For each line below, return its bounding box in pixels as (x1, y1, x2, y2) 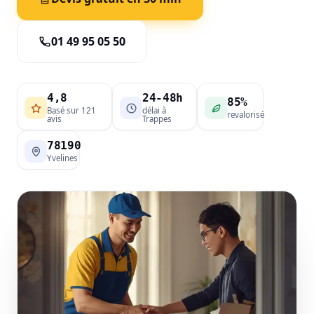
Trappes (142, 114, 172, 124)
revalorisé (227, 109, 264, 120)
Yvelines (47, 153, 78, 163)
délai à (142, 105, 166, 116)
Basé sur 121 (47, 105, 96, 116)
